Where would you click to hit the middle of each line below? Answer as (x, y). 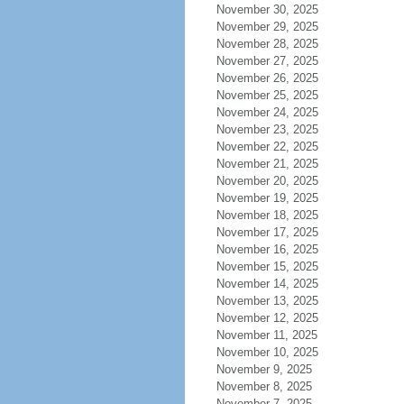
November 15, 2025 (267, 266)
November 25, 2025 (267, 95)
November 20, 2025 (267, 181)
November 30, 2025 (267, 9)
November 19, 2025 (267, 198)
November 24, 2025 (267, 112)
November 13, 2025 (267, 301)
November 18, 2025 (267, 215)
